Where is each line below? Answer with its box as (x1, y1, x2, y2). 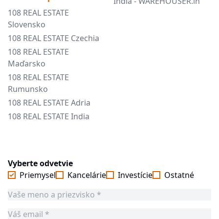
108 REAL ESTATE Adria (8, 97, 90, 108)
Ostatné (164, 170, 194, 180)
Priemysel (20, 170, 56, 180)
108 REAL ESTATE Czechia (8, 33, 99, 44)
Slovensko (8, 19, 45, 30)
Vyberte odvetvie (8, 158, 73, 169)
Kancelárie (67, 170, 106, 180)
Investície (118, 170, 153, 180)
